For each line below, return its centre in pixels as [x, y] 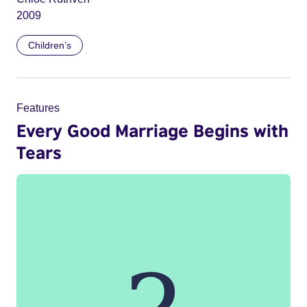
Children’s [50, 45]
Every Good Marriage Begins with [152, 130]
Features [38, 108]
